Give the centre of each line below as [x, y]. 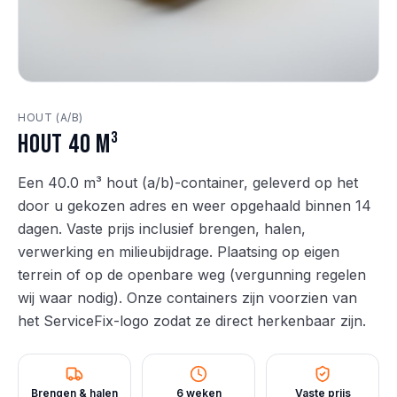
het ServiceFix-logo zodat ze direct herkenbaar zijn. [192, 321]
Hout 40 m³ [68, 144]
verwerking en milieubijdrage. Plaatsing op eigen [179, 252]
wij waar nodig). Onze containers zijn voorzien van [187, 298]
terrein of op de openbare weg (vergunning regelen [192, 275]
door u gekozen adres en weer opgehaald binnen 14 [195, 206]
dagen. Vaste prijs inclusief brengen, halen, [162, 229]
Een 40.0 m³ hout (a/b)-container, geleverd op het [188, 183]
